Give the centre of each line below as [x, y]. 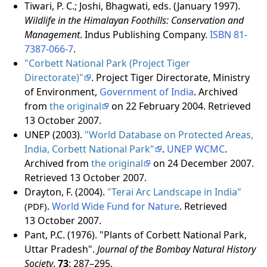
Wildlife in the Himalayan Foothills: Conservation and [134, 20]
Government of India [146, 91]
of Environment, [62, 91]
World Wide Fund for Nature [115, 206]
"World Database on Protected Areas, [169, 134]
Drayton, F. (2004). [66, 192]
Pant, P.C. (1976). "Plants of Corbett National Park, [135, 235]
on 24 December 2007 [201, 163]
